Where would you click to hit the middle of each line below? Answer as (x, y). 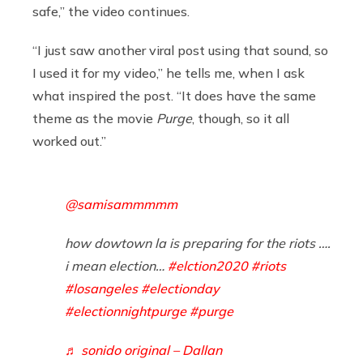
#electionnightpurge (126, 311)
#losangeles (101, 288)
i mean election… (116, 265)
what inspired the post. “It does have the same (174, 95)
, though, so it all (241, 118)
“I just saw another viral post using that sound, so (180, 50)
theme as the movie (94, 118)
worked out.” (69, 141)
